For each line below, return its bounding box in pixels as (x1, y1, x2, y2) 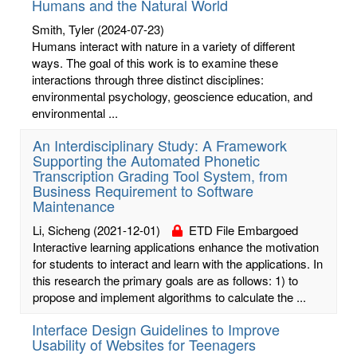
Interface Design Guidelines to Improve (32, 318, 280, 339)
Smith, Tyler (32, 20, 94, 37)
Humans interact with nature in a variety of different (32, 37, 295, 54)
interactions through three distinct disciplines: (32, 70, 264, 88)
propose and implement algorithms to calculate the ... (33, 288, 306, 305)
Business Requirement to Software (33, 179, 253, 201)
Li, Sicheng (33, 221, 90, 238)
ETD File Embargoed (182, 221, 298, 238)
